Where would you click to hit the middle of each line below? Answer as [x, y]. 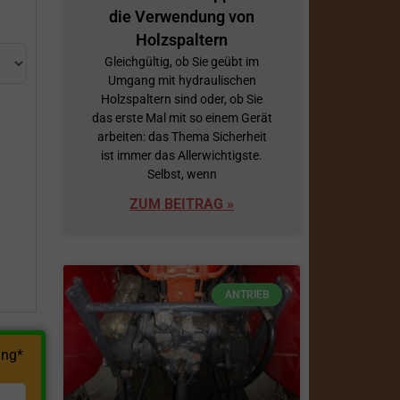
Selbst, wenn [182, 174]
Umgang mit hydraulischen [182, 80]
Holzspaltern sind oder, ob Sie [182, 99]
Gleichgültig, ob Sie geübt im [182, 61]
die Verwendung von [182, 16]
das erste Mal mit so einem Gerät [182, 117]
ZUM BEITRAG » [182, 204]
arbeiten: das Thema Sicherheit [182, 136]
